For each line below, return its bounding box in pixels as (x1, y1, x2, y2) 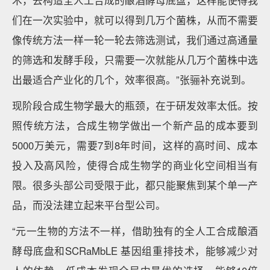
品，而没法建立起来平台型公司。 (12, 198, 166, 212)
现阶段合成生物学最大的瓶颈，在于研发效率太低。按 (12, 98, 258, 113)
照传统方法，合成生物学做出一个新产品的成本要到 (12, 118, 258, 133)
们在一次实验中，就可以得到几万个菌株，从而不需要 (12, 13, 258, 27)
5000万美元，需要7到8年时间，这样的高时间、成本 (12, 138, 258, 152)
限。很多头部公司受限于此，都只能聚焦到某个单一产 (12, 178, 258, 192)
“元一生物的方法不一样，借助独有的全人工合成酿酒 (12, 224, 258, 238)
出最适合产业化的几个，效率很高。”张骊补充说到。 (12, 72, 251, 87)
